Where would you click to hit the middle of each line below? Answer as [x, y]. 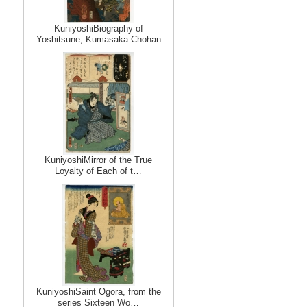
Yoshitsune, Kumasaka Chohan [98, 39]
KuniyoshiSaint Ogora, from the [98, 292]
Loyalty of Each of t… [98, 171]
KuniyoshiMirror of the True [98, 160]
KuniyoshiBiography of [98, 28]
